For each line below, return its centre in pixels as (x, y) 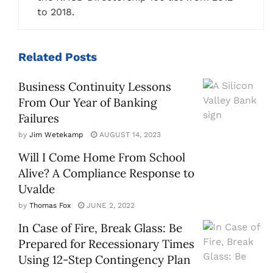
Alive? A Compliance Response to (106, 173)
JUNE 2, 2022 (109, 206)
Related (40, 57)
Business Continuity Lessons (95, 87)
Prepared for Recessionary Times (106, 244)
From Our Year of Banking (88, 103)
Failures (39, 119)
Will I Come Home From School (102, 158)
